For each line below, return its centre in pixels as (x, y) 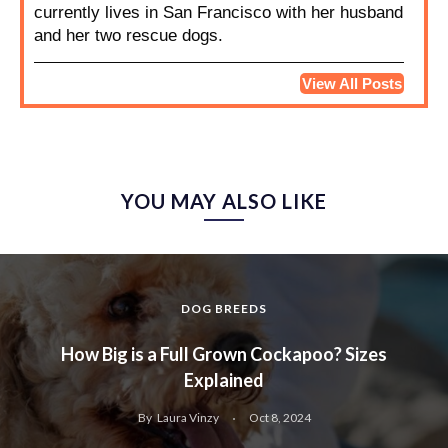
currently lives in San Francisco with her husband (218, 13)
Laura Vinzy (187, 418)
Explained (224, 380)
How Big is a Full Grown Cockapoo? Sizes (224, 354)
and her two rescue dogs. (128, 36)
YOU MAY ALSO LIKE (224, 201)
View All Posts (352, 84)
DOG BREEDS (224, 309)
